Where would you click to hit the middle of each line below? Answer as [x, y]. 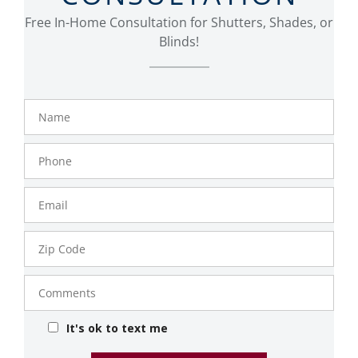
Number [54, 163]
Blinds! [179, 42]
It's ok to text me [117, 328]
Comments [60, 281]
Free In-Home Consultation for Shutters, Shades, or [179, 23]
